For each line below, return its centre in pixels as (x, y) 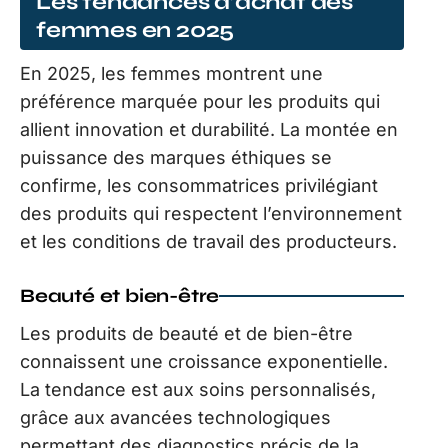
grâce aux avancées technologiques (175, 417)
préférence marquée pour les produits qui (200, 101)
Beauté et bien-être (120, 295)
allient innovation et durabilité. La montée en (209, 129)
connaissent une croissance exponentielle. (204, 361)
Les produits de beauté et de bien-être (186, 333)
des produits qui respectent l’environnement (211, 213)
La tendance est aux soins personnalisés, (198, 389)
